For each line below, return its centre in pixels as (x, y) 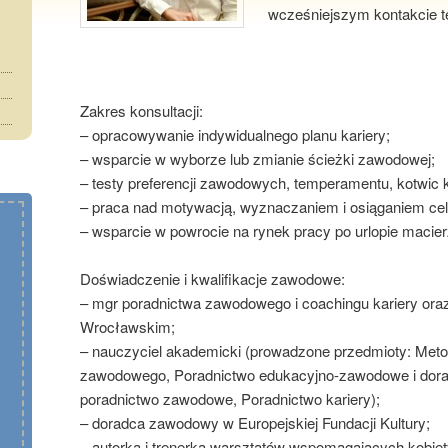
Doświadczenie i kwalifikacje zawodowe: (212, 279)
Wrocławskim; (127, 327)
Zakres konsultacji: (141, 111)
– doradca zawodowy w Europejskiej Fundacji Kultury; (255, 423)
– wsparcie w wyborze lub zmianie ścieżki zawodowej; (257, 159)
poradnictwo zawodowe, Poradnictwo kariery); (230, 399)
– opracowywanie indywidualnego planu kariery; (235, 135)
